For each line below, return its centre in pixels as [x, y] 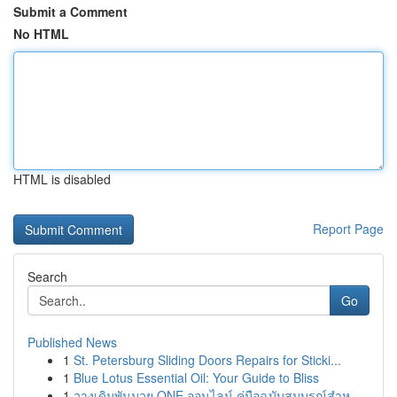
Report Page [348, 229]
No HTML [41, 34]
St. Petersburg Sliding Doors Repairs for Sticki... [207, 360]
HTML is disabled [62, 179]
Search [47, 276]
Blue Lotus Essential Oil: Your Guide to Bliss [196, 378]
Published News [72, 342]
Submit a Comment [70, 12]
